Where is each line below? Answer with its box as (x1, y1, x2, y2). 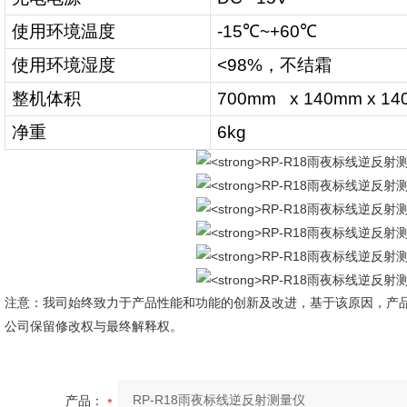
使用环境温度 (12, 22, 115, 42)
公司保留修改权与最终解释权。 (5, 320, 183, 334)
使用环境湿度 (12, 55, 115, 75)
